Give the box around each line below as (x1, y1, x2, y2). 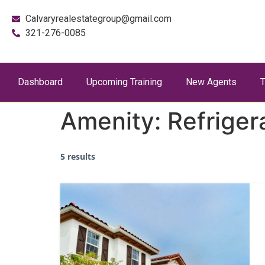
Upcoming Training (86, 76, 162, 88)
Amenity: (60, 106, 167, 135)
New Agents (186, 76, 237, 88)
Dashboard (18, 76, 63, 88)
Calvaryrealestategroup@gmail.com (25, 13, 172, 24)
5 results (60, 151, 95, 163)
